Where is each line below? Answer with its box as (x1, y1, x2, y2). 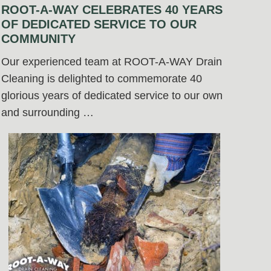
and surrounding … (1, 106, 94, 119)
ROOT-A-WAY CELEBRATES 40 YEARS (1, 3, 223, 17)
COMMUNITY (1, 32, 76, 46)
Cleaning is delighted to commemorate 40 (1, 73, 202, 85)
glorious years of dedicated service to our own (1, 90, 223, 102)
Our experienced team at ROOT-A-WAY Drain (1, 56, 222, 68)
